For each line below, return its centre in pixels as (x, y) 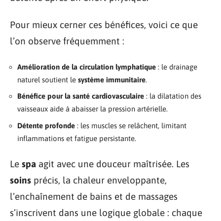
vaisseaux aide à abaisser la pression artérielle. (92, 109)
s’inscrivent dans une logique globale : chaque (106, 213)
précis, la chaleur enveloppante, (99, 180)
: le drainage (177, 67)
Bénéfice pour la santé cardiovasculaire (81, 96)
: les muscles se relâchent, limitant (131, 125)
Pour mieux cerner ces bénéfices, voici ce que (104, 25)
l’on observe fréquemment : (67, 41)
